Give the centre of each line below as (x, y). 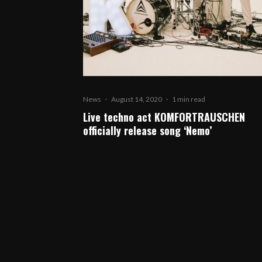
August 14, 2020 (137, 99)
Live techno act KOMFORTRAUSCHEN (164, 117)
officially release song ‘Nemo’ (147, 131)
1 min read (189, 99)
